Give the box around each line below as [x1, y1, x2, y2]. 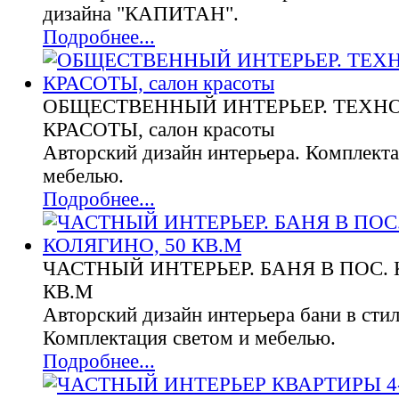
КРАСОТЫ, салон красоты [43, 118, 274, 141]
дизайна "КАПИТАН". [43, 3, 239, 25]
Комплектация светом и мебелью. [43, 327, 336, 349]
